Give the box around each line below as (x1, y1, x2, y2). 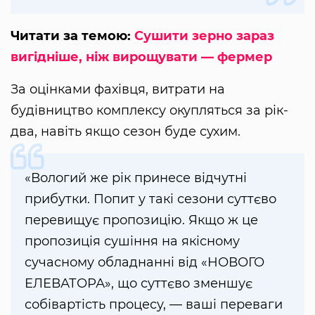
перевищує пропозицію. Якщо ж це (25, 212, 258, 229)
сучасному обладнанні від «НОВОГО (25, 255, 264, 271)
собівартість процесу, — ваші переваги (25, 297, 283, 313)
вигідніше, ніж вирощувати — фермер (11, 49, 272, 65)
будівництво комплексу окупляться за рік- (11, 103, 288, 119)
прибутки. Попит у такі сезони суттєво (25, 191, 276, 207)
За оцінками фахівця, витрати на (11, 82, 225, 98)
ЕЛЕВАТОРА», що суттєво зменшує (25, 276, 252, 292)
